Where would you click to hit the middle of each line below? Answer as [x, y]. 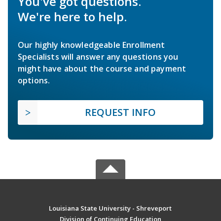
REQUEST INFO [120, 112]
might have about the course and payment [102, 69]
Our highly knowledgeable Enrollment [92, 45]
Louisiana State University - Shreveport [110, 208]
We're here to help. [72, 17]
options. [34, 81]
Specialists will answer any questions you [98, 57]
